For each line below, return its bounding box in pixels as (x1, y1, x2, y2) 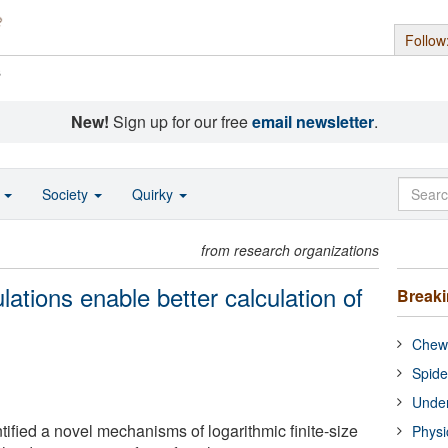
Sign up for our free (108, 110, 252, 133)
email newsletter (251, 110, 374, 133)
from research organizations (201, 240, 380, 260)
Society (42, 184, 92, 204)
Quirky (132, 184, 177, 204)
